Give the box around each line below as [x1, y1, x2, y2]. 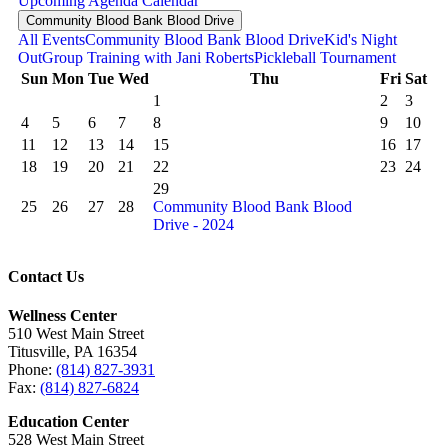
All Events [18, 30, 85, 48]
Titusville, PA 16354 [8, 343, 137, 361]
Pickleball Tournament [254, 48, 396, 66]
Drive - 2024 [153, 215, 234, 233]
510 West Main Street [8, 325, 144, 343]
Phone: [8, 361, 56, 379]
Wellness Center [8, 307, 117, 325]
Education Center [8, 413, 129, 431]
